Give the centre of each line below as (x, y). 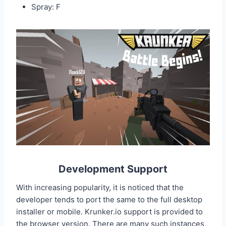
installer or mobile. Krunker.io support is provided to (109, 212)
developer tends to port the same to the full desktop (109, 200)
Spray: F (46, 7)
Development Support (113, 169)
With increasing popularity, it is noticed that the (100, 188)
